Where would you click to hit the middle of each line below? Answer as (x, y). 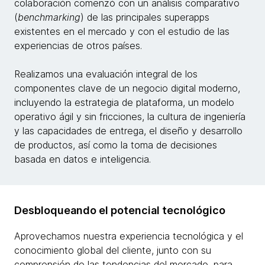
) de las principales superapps (145, 17)
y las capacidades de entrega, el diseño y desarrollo (128, 131)
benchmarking (49, 17)
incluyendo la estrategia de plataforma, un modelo (124, 102)
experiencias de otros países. (78, 46)
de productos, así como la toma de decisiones (116, 145)
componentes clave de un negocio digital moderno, (127, 88)
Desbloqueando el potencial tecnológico (120, 210)
